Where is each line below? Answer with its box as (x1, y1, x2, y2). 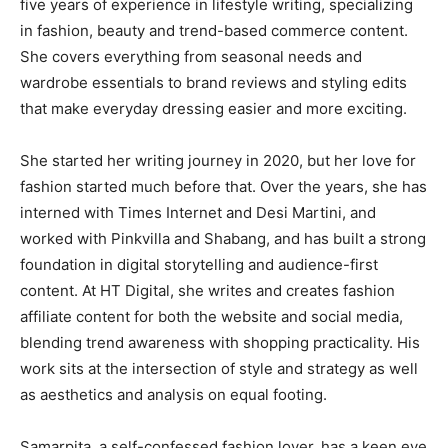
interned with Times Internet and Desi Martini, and (20, 202, 376, 222)
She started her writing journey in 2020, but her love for (20, 150, 416, 170)
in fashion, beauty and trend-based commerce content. (20, 20, 408, 40)
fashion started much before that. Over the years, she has (20, 176, 427, 196)
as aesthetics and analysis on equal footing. (20, 384, 327, 404)
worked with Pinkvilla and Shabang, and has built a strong (20, 228, 426, 248)
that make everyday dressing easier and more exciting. (20, 98, 407, 118)
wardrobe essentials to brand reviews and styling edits (20, 72, 407, 92)
